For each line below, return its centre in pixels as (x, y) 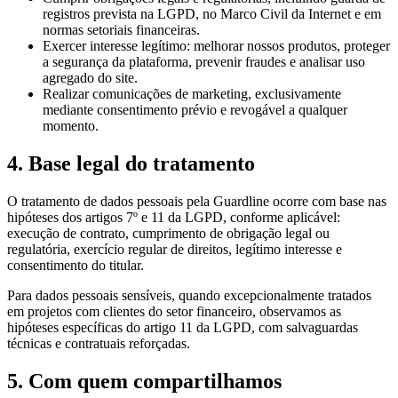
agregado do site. (90, 78)
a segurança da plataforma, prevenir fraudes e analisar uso (204, 62)
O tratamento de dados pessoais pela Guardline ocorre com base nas (197, 201)
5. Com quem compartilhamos (144, 381)
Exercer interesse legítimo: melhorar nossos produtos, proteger (216, 46)
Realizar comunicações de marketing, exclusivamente (192, 94)
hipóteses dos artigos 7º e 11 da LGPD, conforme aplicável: (174, 217)
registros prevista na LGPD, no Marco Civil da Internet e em (212, 14)
